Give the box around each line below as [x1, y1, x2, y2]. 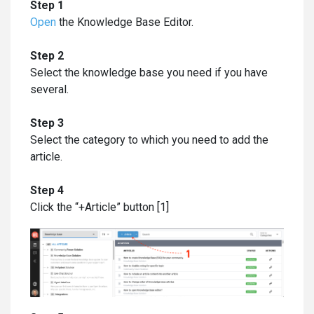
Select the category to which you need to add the [30, 133, 268, 146]
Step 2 [30, 49, 64, 62]
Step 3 [30, 116, 64, 130]
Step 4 [30, 184, 64, 197]
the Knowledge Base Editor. [56, 15, 193, 29]
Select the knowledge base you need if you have [30, 66, 268, 79]
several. [30, 83, 69, 96]
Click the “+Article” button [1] [30, 200, 169, 214]
